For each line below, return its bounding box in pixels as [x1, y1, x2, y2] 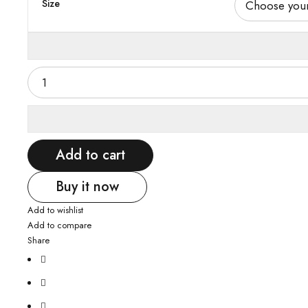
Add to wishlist [27, 203, 83, 217]
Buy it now [56, 177, 119, 197]
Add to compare [27, 219, 91, 232]
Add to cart [56, 145, 125, 165]
